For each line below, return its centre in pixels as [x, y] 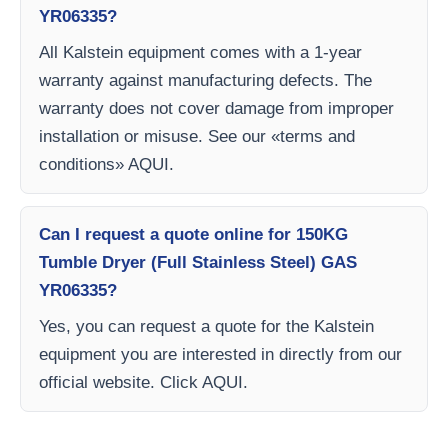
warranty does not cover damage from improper [216, 108]
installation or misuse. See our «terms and [197, 136]
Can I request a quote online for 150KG [193, 234]
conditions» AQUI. [106, 164]
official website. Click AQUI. [143, 382]
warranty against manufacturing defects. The [205, 80]
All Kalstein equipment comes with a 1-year [200, 52]
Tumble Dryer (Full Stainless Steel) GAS [198, 262]
